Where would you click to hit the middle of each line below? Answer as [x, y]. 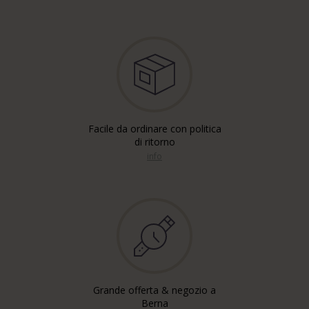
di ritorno [154, 142]
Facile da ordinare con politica [154, 129]
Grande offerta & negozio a [154, 290]
